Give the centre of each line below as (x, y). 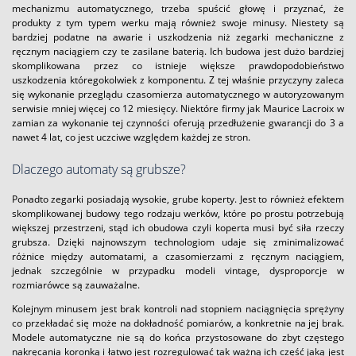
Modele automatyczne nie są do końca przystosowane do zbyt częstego (178, 338)
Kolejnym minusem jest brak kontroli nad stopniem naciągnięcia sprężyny (178, 309)
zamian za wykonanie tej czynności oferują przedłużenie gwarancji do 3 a (178, 123)
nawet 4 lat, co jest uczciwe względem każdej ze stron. (131, 137)
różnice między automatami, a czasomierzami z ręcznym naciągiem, (178, 257)
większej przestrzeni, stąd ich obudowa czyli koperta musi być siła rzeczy (178, 228)
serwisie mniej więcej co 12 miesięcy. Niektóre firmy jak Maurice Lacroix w (178, 109)
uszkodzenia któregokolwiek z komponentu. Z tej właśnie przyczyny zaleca (178, 80)
